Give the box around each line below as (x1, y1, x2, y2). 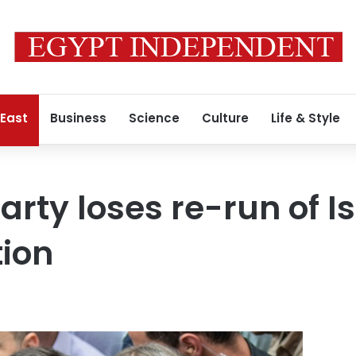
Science (129, 110, 180, 126)
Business (50, 110, 106, 126)
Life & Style (271, 110, 340, 126)
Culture (202, 110, 249, 126)
